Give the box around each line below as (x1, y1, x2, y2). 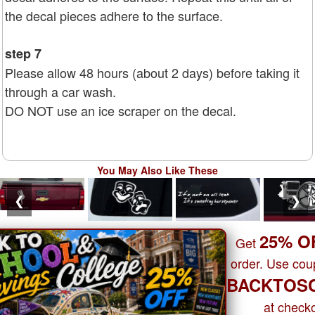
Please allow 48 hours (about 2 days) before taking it (5, 63, 300, 82)
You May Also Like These (97, 163, 218, 178)
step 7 (5, 44, 41, 63)
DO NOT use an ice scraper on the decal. (5, 101, 236, 120)
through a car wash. (5, 82, 116, 101)
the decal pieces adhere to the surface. (5, 6, 223, 25)
